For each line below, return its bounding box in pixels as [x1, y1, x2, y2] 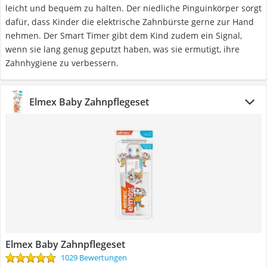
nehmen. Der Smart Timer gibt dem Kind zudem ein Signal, [5, 30, 242, 41]
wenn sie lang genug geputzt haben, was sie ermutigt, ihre [5, 44, 240, 55]
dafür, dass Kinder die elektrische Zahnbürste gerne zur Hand [5, 16, 254, 27]
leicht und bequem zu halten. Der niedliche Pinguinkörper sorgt [5, 2, 262, 14]
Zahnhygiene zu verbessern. [5, 57, 119, 69]
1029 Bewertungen [61, 252, 127, 263]
